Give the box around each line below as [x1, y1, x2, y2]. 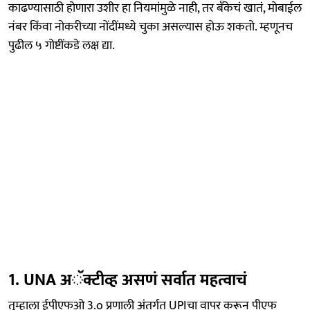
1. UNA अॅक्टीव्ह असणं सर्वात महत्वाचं [8, 266, 247, 294]
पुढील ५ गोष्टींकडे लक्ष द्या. [8, 35, 115, 56]
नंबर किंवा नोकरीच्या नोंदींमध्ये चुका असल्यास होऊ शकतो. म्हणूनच [8, 16, 293, 37]
